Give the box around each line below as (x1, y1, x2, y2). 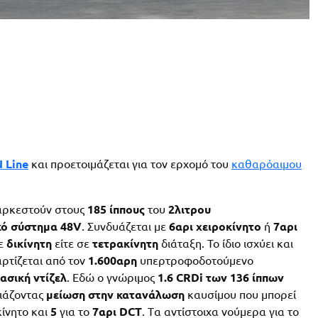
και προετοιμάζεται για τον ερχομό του (28, 158, 231, 171)
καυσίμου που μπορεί (185, 288, 296, 302)
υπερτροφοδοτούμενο (137, 254, 253, 268)
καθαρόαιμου (231, 158, 302, 171)
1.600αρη (88, 254, 137, 268)
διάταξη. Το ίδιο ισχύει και (158, 237, 293, 251)
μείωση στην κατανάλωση (46, 288, 185, 302)
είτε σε (52, 237, 92, 251)
